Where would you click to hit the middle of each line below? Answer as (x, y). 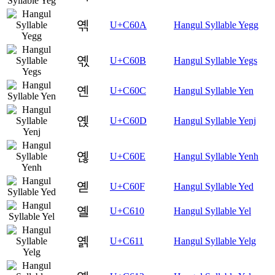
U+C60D (128, 120)
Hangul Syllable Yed (214, 186)
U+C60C (128, 90)
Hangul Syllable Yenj (215, 120)
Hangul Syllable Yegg (216, 25)
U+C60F (127, 186)
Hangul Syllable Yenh (216, 156)
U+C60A (128, 25)
